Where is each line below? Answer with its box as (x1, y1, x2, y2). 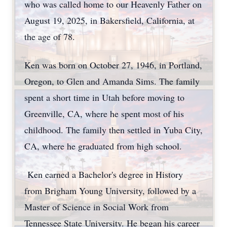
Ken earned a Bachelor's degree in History (24, 168, 183, 180)
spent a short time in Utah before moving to (24, 91, 184, 103)
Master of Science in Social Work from (24, 201, 169, 213)
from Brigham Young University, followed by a (24, 184, 196, 197)
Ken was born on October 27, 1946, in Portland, (24, 59, 202, 71)
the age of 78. (24, 30, 78, 43)
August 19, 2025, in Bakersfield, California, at (24, 14, 195, 26)
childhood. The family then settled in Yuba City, (24, 124, 203, 136)
